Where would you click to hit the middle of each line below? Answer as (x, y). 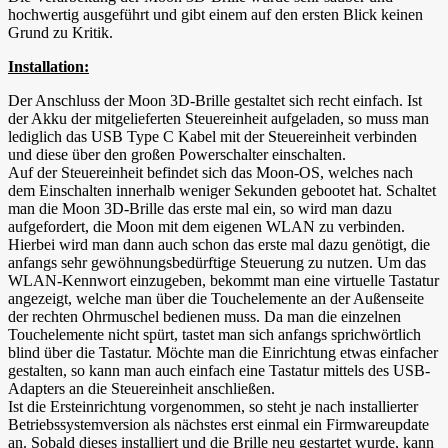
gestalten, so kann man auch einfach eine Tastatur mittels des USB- (219, 371)
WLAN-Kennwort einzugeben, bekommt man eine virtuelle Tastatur (223, 281)
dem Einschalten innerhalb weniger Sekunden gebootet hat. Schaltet (222, 191)
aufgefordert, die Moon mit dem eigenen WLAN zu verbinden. (206, 227)
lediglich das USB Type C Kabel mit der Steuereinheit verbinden (212, 137)
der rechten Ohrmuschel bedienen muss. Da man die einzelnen (204, 317)
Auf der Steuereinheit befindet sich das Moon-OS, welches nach (210, 173)
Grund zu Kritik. (60, 33)
